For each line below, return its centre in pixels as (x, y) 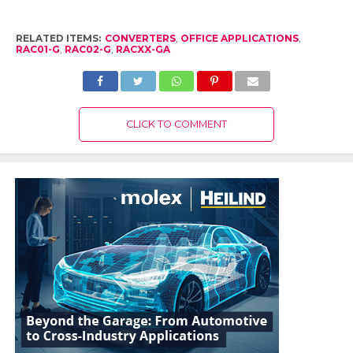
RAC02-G (87, 50)
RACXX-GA (143, 50)
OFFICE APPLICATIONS (239, 39)
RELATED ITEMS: (58, 39)
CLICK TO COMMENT (176, 124)
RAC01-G (37, 50)
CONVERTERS (140, 39)
